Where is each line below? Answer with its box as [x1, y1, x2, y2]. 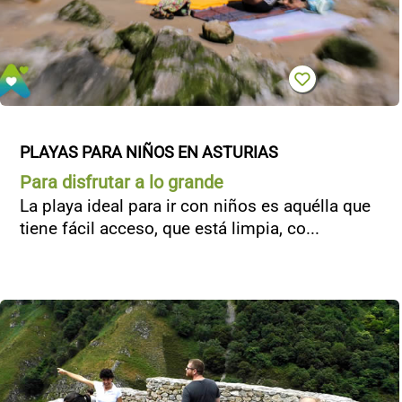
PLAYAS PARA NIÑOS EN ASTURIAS [20, 143, 278, 162]
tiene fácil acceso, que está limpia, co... [20, 218, 319, 239]
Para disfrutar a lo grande [20, 171, 223, 193]
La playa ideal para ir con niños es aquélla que [20, 196, 371, 216]
